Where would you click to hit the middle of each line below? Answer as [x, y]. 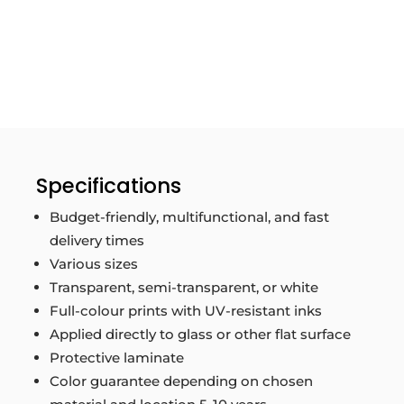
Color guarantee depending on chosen [181, 381]
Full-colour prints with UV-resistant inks [185, 311]
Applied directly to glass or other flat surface [200, 335]
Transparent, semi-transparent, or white [184, 288]
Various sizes [93, 264]
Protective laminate [116, 358]
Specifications [108, 186]
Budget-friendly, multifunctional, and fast [189, 217]
